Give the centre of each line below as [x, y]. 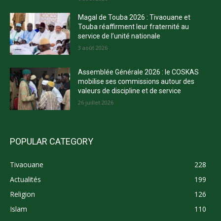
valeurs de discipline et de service [130, 91]
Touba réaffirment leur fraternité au [134, 26]
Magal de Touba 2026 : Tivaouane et [134, 17]
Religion [22, 194]
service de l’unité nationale [119, 36]
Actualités [25, 180]
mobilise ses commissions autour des [136, 82]
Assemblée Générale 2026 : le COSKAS [139, 72]
